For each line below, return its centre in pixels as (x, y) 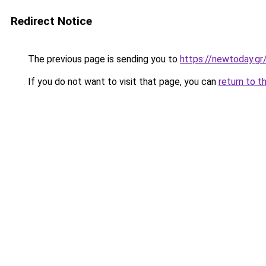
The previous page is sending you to (103, 59)
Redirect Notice (51, 21)
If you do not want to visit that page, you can (122, 82)
